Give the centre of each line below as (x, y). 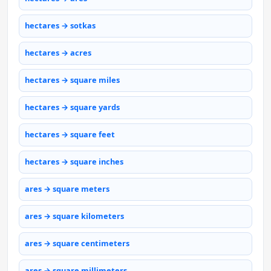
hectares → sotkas (60, 26)
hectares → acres (58, 53)
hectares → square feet (70, 135)
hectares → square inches (74, 162)
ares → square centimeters (77, 243)
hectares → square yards (72, 107)
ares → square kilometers (74, 216)
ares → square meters (67, 189)
